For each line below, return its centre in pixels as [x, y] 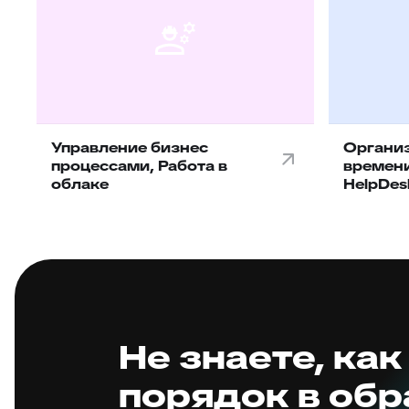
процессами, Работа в [139, 166]
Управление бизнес [130, 147]
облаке [80, 184]
